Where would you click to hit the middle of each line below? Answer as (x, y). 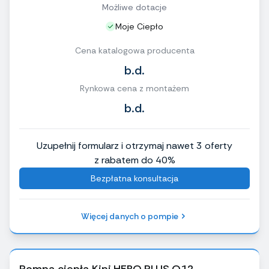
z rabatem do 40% (134, 160)
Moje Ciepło (139, 27)
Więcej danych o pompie (130, 216)
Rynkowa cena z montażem (134, 89)
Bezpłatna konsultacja (134, 179)
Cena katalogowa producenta (134, 51)
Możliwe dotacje (134, 8)
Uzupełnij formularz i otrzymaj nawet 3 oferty (134, 146)
